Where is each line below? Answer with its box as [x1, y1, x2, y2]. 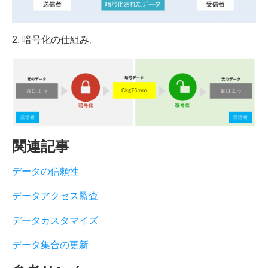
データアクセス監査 [12, 191, 98, 202]
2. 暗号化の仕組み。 [12, 34, 99, 45]
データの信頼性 [12, 166, 79, 177]
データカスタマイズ [12, 215, 98, 226]
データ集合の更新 [12, 240, 89, 251]
